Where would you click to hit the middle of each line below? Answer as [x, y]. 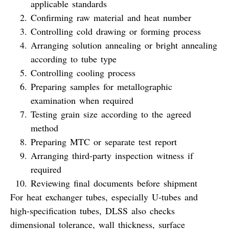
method [44, 128]
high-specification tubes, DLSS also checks [93, 211]
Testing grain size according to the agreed [111, 114]
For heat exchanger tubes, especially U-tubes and [104, 197]
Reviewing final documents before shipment [114, 183]
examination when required [82, 100]
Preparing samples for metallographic [101, 87]
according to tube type [74, 59]
